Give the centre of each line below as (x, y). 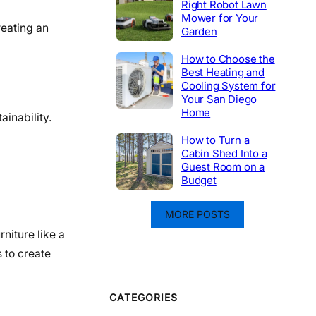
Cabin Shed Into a (224, 153)
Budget (199, 180)
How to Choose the (228, 59)
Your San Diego (219, 99)
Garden (199, 31)
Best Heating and (223, 72)
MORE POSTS (197, 214)
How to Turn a (215, 140)
